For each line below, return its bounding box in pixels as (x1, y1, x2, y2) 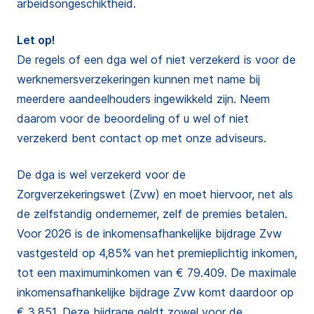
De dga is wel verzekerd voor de (17, 168, 186, 182)
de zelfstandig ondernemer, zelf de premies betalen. (17, 207, 287, 221)
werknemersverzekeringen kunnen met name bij (17, 72, 260, 86)
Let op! (17, 33, 55, 47)
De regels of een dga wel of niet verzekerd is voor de (17, 53, 296, 67)
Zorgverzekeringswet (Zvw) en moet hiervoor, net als (17, 187, 293, 201)
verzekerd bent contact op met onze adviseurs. (17, 131, 266, 145)
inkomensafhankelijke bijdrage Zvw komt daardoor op (17, 285, 294, 299)
